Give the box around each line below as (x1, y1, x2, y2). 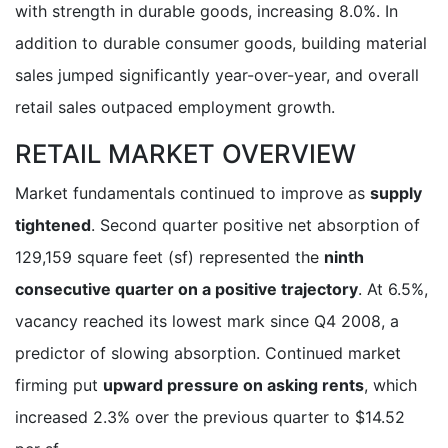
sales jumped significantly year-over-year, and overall (15, 64, 419, 85)
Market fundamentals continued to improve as (15, 182, 370, 203)
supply (370, 182, 422, 203)
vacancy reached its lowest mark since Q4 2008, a (15, 310, 399, 331)
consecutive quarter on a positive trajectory (15, 278, 358, 299)
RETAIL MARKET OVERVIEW (15, 137, 356, 169)
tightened (15, 214, 91, 235)
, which (364, 374, 417, 395)
